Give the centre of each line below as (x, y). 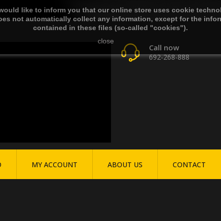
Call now (164, 47)
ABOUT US (125, 165)
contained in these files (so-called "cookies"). (110, 28)
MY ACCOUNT (55, 165)
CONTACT (189, 165)
